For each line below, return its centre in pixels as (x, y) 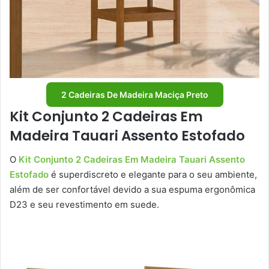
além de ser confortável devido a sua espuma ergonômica (132, 190)
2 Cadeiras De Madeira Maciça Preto (134, 94)
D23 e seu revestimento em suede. (86, 205)
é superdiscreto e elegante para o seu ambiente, (153, 175)
